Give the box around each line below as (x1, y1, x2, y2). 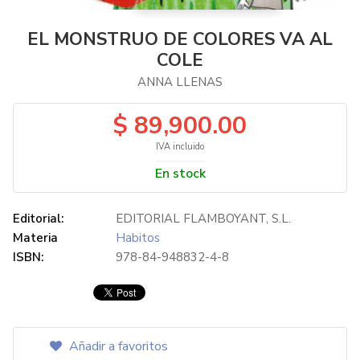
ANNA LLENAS (137, 74, 223, 91)
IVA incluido (156, 141, 204, 153)
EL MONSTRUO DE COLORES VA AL (27, 27, 333, 52)
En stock (154, 165, 206, 183)
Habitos (116, 230, 160, 247)
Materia (13, 230, 58, 247)
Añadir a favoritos (66, 337, 168, 356)
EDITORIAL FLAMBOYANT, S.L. (116, 211, 291, 227)
